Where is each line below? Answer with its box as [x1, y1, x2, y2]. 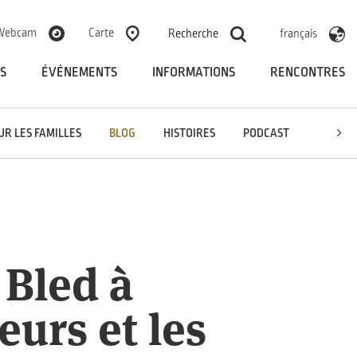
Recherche [168, 26, 218, 40]
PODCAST [243, 126, 289, 139]
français [280, 26, 317, 40]
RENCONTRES [270, 65, 345, 80]
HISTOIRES [163, 126, 215, 139]
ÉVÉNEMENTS [41, 65, 117, 80]
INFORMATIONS [152, 65, 235, 80]
